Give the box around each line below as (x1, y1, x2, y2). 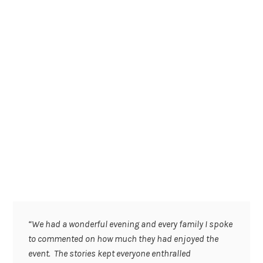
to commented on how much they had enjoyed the (28, 232, 218, 244)
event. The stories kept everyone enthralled (28, 247, 191, 259)
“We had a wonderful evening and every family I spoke (28, 218, 232, 230)
